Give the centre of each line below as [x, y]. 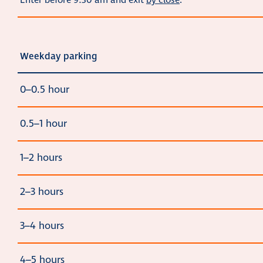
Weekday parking [58, 57]
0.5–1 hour [43, 124]
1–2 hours [41, 158]
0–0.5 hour [45, 90]
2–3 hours [42, 192]
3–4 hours [42, 226]
